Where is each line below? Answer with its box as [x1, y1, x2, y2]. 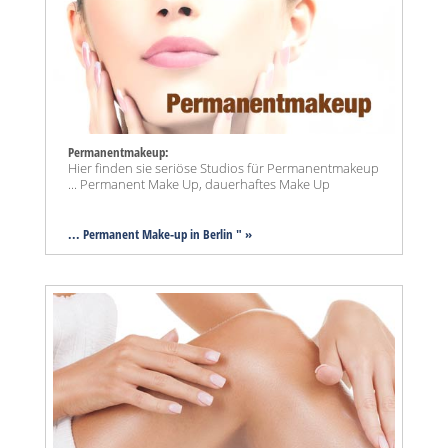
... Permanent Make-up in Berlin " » [68, 224, 252, 243]
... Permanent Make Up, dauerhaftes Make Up [68, 174, 330, 193]
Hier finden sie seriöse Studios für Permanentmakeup [68, 158, 379, 177]
